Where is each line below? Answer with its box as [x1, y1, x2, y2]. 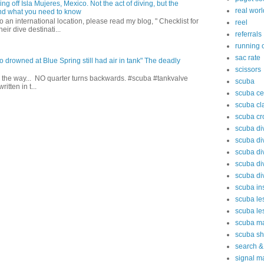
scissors [235, 65, 261, 74]
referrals [235, 30, 262, 38]
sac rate [235, 54, 260, 62]
